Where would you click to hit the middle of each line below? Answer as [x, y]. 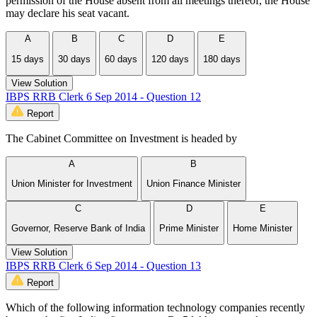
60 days [121, 59]
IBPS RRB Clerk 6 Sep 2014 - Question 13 [103, 266]
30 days [74, 59]
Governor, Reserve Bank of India [78, 229]
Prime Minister [189, 229]
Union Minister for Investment [72, 184]
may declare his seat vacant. [68, 13]
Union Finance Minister [194, 184]
